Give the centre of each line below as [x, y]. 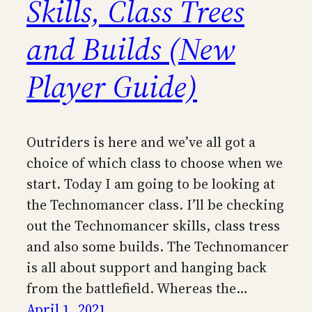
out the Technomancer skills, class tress [153, 225]
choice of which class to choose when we [155, 163]
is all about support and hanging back [147, 267]
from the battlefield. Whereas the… [137, 288]
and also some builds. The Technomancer [158, 246]
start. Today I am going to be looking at [151, 184]
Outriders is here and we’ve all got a [141, 142]
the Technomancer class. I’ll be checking [155, 204]
